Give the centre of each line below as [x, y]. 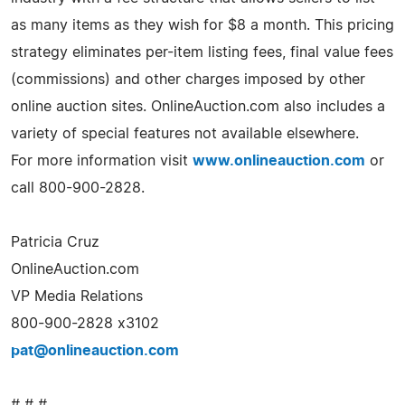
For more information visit [102, 160]
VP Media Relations [77, 296]
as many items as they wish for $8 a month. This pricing [202, 25]
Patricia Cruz [55, 242]
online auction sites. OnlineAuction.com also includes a [198, 106]
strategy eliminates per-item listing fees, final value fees [202, 52]
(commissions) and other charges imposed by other [188, 79]
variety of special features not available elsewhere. [185, 133]
